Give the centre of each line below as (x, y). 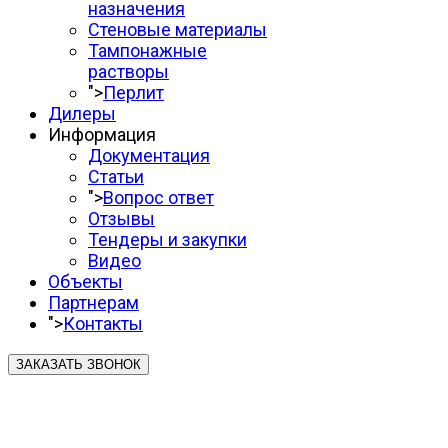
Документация (149, 155)
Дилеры (82, 113)
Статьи (116, 176)
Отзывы (121, 218)
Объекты (85, 281)
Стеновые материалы (177, 29)
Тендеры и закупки (167, 239)
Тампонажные (147, 50)
